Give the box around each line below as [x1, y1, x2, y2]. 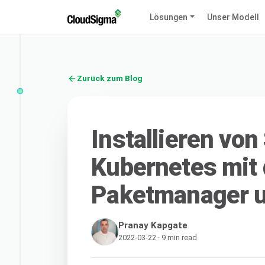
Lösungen [150, 12, 188, 22]
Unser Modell [206, 12, 259, 22]
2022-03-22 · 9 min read [118, 232, 198, 242]
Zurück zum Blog [77, 73, 143, 83]
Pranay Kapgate [118, 219, 188, 231]
